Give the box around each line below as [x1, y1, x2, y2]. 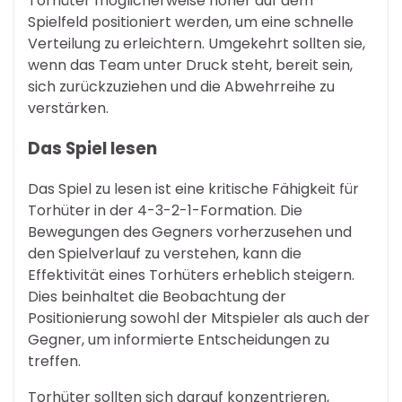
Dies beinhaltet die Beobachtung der [28, 285, 286, 307]
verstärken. [28, 98, 109, 119]
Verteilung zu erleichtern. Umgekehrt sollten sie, [28, 33, 365, 55]
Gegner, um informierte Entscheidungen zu [28, 328, 329, 350]
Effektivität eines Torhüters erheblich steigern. [28, 264, 354, 285]
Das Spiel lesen [28, 135, 157, 161]
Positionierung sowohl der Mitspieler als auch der [28, 307, 370, 328]
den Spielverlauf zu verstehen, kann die [28, 242, 301, 264]
